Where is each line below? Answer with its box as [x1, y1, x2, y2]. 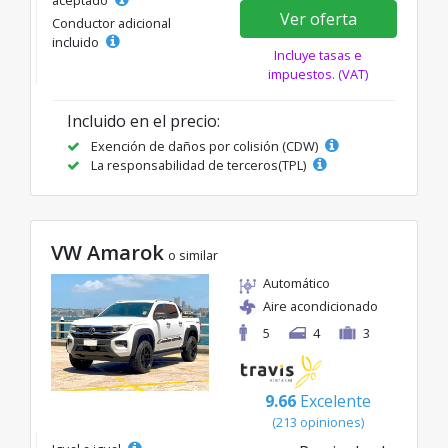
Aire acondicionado [263, 297, 378, 316]
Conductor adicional [52, 14, 171, 33]
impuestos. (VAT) [268, 65, 369, 84]
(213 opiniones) [272, 413, 364, 432]
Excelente [300, 390, 371, 413]
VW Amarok [51, 239, 164, 267]
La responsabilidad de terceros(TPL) [88, 156, 309, 175]
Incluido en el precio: [67, 110, 220, 133]
